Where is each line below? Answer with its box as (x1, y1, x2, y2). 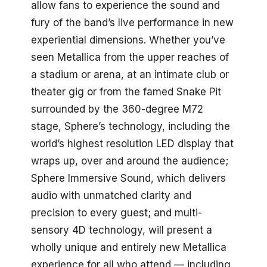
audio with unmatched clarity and (31, 189, 191, 201)
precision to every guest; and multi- (31, 206, 202, 219)
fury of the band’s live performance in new (31, 16, 234, 29)
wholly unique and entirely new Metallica (31, 241, 226, 253)
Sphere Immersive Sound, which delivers (31, 172, 226, 184)
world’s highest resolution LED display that (31, 137, 234, 150)
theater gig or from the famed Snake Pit (31, 85, 221, 98)
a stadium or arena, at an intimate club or (31, 68, 229, 80)
